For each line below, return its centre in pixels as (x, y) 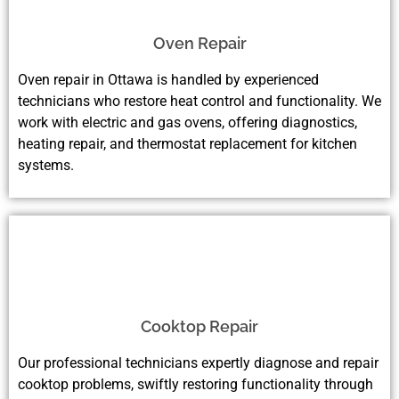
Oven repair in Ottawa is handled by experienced (168, 80)
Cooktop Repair (199, 327)
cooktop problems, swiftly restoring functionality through (195, 385)
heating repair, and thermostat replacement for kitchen (187, 144)
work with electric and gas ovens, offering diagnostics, (187, 123)
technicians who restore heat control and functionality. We (199, 102)
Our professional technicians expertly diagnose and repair (198, 363)
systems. (46, 166)
